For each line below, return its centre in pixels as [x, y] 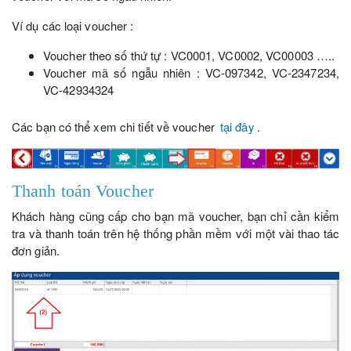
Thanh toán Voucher [83, 191]
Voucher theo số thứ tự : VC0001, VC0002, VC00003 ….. [189, 55]
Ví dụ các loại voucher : [73, 25]
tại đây [237, 126]
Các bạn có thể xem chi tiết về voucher [115, 126]
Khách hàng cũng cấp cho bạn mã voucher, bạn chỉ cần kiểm [175, 216]
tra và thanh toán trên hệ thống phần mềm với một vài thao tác [175, 233]
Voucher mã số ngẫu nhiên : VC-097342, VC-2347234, [191, 72]
